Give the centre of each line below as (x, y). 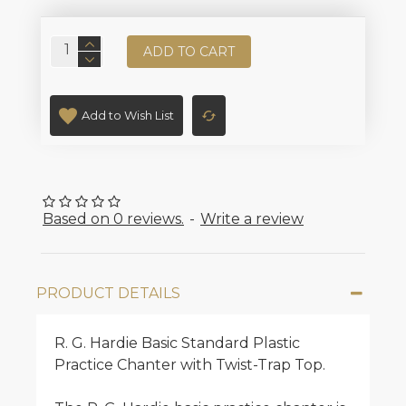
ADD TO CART (189, 52)
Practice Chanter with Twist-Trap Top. (190, 365)
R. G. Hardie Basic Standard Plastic (177, 343)
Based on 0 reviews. (113, 219)
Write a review (252, 219)
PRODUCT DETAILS (108, 293)
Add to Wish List (128, 115)
